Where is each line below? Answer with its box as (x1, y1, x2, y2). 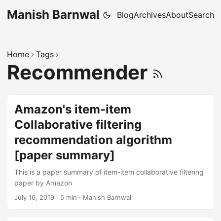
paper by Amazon (14, 179, 72, 187)
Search (188, 10, 214, 20)
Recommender (7, 60, 152, 84)
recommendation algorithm (14, 133, 172, 147)
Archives (134, 10, 166, 20)
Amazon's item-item (14, 102, 131, 116)
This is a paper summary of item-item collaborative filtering (14, 168, 204, 176)
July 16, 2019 (14, 193, 54, 201)
